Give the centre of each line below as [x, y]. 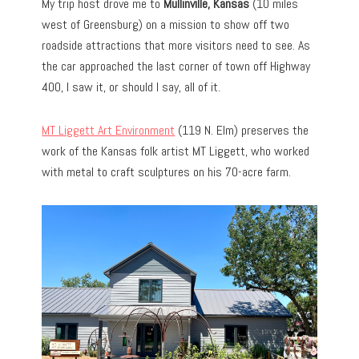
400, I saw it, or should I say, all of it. [131, 87]
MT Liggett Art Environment [109, 130]
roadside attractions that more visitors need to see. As [176, 45]
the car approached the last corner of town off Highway [176, 66]
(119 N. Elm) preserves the [242, 130]
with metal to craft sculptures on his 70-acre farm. [167, 171]
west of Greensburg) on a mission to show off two [166, 24]
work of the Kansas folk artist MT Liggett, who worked [176, 151]
